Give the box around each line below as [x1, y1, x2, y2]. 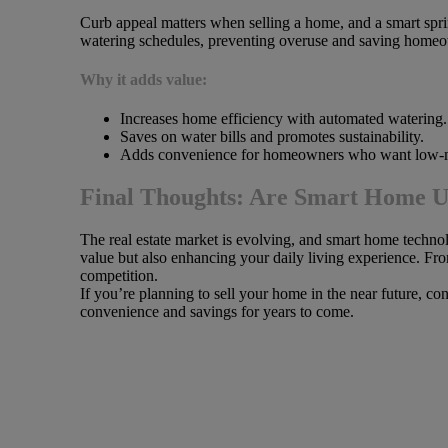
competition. [79, 267, 158, 285]
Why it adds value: [79, 71, 207, 89]
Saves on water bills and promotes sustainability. [119, 128, 424, 146]
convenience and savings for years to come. [79, 303, 354, 321]
